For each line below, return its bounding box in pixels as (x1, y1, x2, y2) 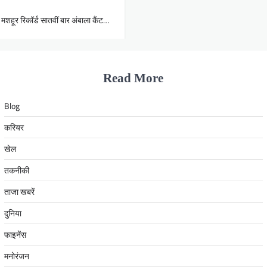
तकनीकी (4, 163, 29, 176)
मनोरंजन (4, 249, 29, 262)
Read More (103, 71, 164, 85)
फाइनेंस (4, 228, 26, 241)
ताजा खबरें (4, 185, 35, 198)
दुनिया (4, 206, 21, 219)
